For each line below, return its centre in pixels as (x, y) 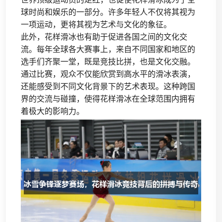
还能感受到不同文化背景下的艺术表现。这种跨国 (108, 86)
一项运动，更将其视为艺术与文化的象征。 (96, 25)
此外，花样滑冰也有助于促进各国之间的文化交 (104, 37)
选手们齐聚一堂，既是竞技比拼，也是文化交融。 (108, 62)
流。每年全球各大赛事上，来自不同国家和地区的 (108, 49)
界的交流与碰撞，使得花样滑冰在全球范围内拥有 (108, 99)
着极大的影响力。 (53, 111)
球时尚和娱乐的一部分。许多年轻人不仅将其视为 (108, 12)
